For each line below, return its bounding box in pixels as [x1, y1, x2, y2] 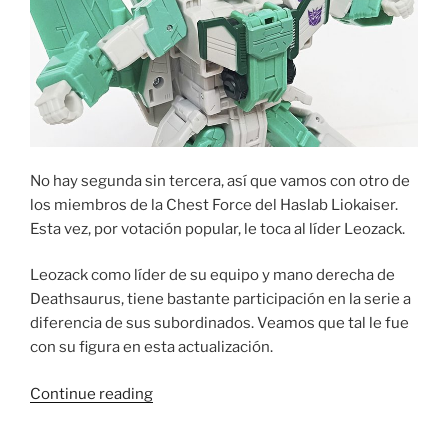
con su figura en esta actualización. [30, 338, 273, 357]
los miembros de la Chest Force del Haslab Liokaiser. [30, 195, 398, 214]
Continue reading [30, 384, 153, 403]
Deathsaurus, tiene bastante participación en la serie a [30, 290, 411, 309]
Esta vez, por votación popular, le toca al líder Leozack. [30, 219, 405, 238]
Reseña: [152, 407, 207, 426]
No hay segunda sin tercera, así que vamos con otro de [30, 171, 410, 190]
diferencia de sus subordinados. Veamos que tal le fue [30, 314, 409, 333]
